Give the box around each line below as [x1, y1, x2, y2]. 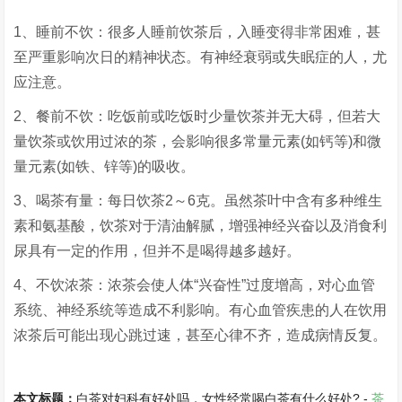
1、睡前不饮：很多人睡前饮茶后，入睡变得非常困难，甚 [13, 24, 381, 39]
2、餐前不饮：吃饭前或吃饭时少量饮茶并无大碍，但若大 [13, 109, 381, 124]
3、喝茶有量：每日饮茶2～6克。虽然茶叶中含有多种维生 [13, 193, 383, 208]
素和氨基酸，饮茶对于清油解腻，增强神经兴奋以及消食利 [13, 218, 388, 233]
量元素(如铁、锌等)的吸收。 [13, 159, 196, 174]
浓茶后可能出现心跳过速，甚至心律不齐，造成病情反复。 [13, 328, 388, 343]
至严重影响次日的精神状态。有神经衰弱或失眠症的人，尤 [13, 49, 388, 65]
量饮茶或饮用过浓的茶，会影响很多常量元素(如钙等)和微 [13, 134, 382, 149]
